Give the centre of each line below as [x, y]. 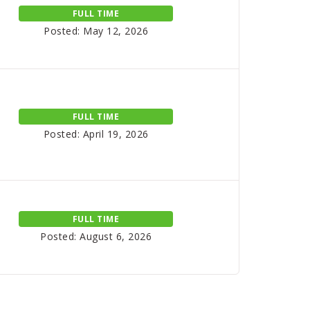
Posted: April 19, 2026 [96, 134]
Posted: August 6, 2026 [96, 236]
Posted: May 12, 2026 [96, 31]
